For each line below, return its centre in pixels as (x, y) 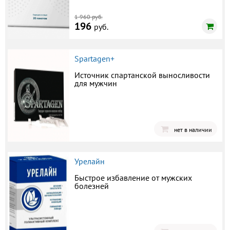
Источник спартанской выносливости (142, 75)
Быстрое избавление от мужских (133, 177)
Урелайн (90, 161)
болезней (92, 186)
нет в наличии (193, 129)
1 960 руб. (89, 16)
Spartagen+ (94, 58)
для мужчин (96, 83)
